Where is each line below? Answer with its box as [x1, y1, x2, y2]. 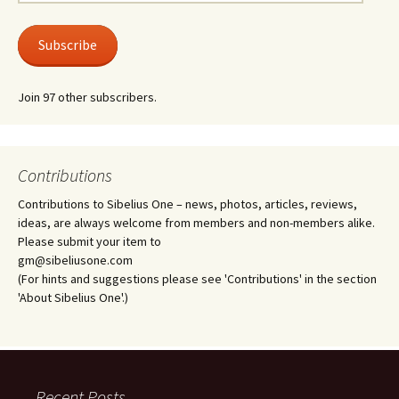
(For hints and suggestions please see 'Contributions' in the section [18, 271, 377, 287]
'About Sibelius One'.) [18, 289, 128, 305]
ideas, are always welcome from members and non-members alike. [18, 215, 375, 231]
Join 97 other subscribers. [18, 89, 157, 105]
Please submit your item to [18, 233, 161, 249]
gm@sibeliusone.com [18, 252, 133, 268]
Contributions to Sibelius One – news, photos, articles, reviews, [18, 196, 357, 212]
